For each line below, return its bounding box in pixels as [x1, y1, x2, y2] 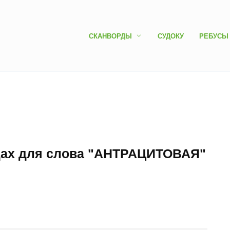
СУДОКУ [157, 32, 184, 40]
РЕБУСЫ [199, 32, 228, 40]
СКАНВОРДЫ [89, 32, 132, 40]
